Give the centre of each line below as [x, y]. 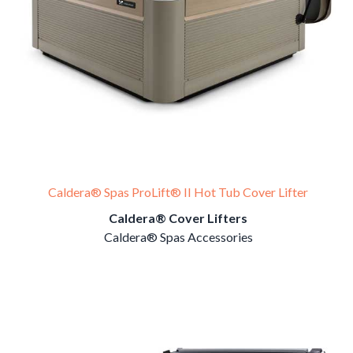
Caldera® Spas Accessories [178, 237]
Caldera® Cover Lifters [178, 218]
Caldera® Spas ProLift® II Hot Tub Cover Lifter [178, 192]
